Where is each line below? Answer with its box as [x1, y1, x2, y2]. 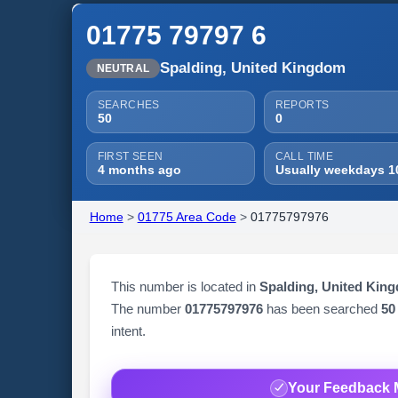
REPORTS [275, 99, 330, 111]
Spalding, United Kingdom [160, 60, 346, 76]
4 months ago [97, 163, 181, 177]
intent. [110, 323, 146, 338]
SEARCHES [97, 99, 160, 111]
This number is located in [110, 279, 259, 294]
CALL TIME [275, 150, 334, 163]
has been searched [262, 301, 381, 316]
